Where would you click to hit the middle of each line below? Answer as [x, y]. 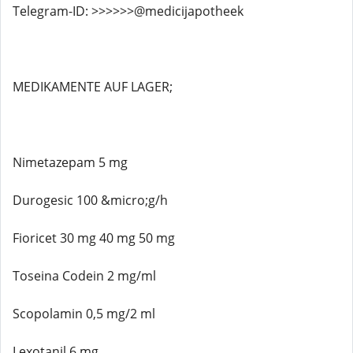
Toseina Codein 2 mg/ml [84, 276]
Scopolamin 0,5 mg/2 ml [84, 314]
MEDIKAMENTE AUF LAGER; [93, 87]
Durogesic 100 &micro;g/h [90, 200]
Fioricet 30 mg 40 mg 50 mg [94, 238]
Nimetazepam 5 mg [70, 162]
